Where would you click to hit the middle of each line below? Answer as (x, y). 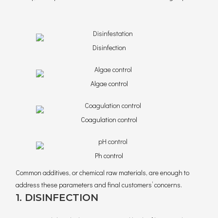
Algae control (109, 83)
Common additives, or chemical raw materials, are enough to (103, 173)
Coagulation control (109, 119)
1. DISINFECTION (57, 198)
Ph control (109, 155)
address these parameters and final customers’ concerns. (99, 185)
